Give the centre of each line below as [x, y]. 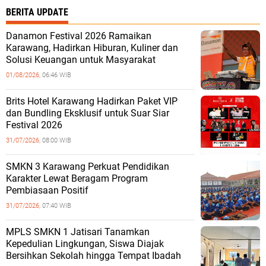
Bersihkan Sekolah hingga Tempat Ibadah [94, 256]
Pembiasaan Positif [47, 190]
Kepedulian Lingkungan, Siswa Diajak [85, 244]
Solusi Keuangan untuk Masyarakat [81, 60]
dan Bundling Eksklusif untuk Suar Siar [88, 113]
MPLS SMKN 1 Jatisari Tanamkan [78, 232]
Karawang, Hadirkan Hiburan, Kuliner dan [92, 48]
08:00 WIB [57, 140]
